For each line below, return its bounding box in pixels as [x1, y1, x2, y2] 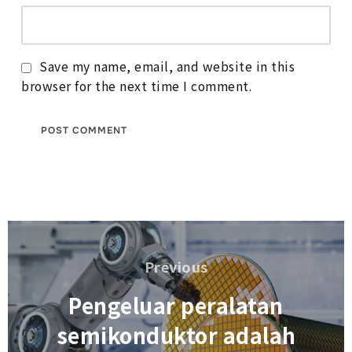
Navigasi [7, 221, 80, 242]
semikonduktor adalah [56, 319, 296, 350]
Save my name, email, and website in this [39, 57, 295, 75]
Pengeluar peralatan [68, 289, 284, 321]
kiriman [7, 244, 68, 265]
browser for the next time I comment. [21, 76, 252, 95]
